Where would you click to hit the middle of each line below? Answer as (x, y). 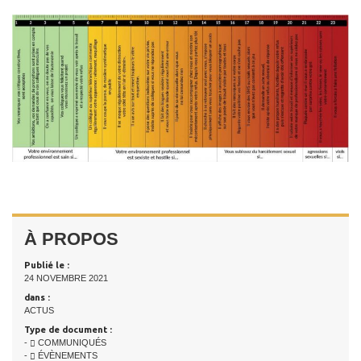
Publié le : (47, 265)
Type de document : (68, 329)
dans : (37, 297)
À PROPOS (71, 239)
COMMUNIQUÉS (71, 342)
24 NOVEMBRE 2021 (66, 278)
